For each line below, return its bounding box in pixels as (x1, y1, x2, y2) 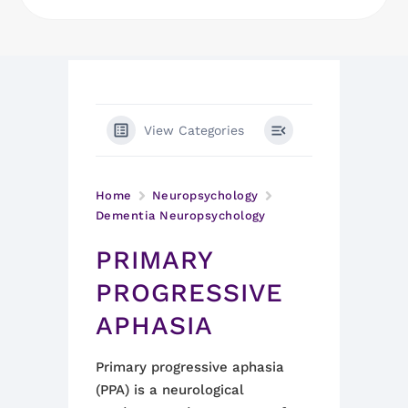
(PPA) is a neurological (96, 382, 244, 398)
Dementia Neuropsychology (96, 209, 266, 222)
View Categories (144, 123, 244, 138)
